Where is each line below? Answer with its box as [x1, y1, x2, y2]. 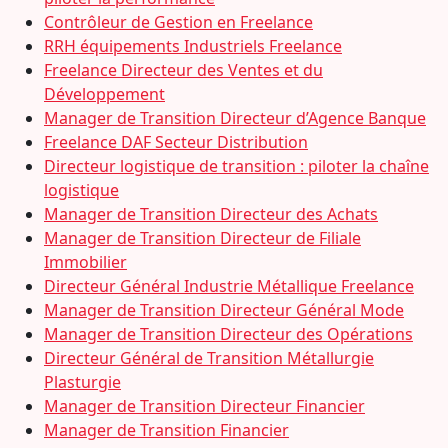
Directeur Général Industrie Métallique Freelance [44, 275, 414, 297]
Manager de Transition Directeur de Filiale [44, 227, 361, 249]
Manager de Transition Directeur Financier [44, 395, 365, 417]
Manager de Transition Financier [44, 419, 289, 441]
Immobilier [44, 251, 127, 273]
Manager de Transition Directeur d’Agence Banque [44, 107, 426, 129]
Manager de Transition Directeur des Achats [44, 203, 378, 225]
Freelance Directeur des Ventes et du [44, 59, 323, 81]
